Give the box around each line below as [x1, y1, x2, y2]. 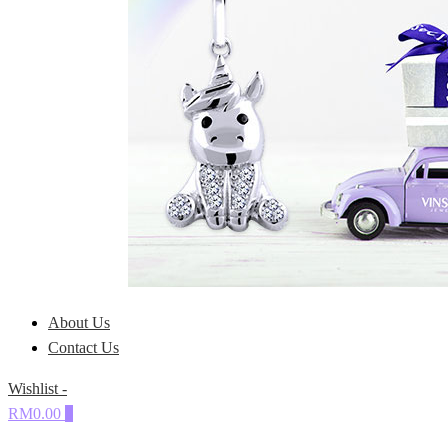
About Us [48, 313, 110, 331]
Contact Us [48, 338, 119, 356]
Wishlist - [8, 379, 67, 397]
